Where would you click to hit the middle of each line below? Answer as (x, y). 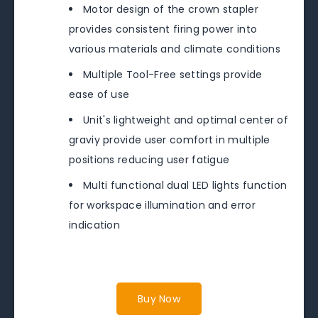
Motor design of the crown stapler (171, 10)
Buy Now (159, 299)
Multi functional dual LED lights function (185, 186)
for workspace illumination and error (162, 205)
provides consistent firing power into (163, 29)
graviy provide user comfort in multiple (170, 140)
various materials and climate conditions (175, 49)
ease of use (99, 95)
